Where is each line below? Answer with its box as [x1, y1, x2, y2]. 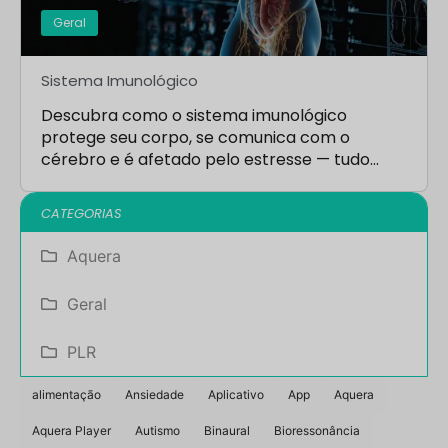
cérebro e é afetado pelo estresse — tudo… [41, 147, 379, 171]
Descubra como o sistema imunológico [41, 103, 347, 127]
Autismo [135, 422, 180, 438]
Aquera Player [32, 422, 111, 438]
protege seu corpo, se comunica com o [41, 125, 350, 149]
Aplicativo [208, 386, 264, 402]
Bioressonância [274, 422, 360, 438]
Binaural [204, 422, 250, 438]
